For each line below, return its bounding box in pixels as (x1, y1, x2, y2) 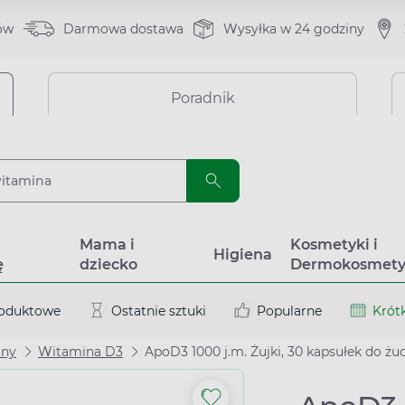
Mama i (79, 236, 135, 253)
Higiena (212, 246, 272, 263)
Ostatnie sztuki (111, 302, 206, 319)
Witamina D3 (38, 344, 123, 360)
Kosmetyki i (289, 236, 378, 253)
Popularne (257, 302, 322, 319)
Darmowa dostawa (62, 21, 184, 37)
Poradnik (170, 89, 235, 107)
